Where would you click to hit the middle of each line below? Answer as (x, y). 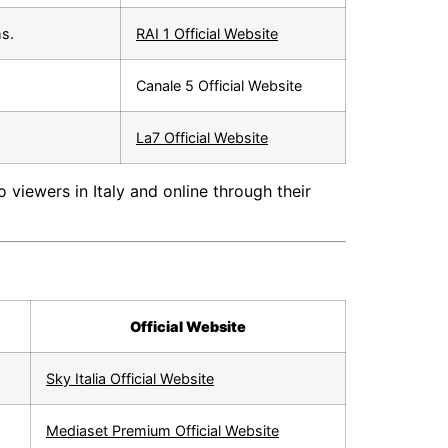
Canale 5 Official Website (219, 85)
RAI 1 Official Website (207, 33)
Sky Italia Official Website (130, 379)
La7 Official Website (202, 137)
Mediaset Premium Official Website (162, 431)
